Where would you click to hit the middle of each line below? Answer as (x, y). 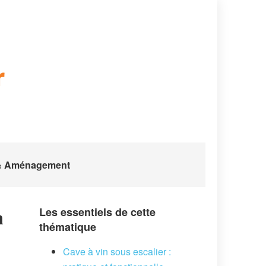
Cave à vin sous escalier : (117, 251)
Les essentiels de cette (97, 212)
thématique (68, 227)
